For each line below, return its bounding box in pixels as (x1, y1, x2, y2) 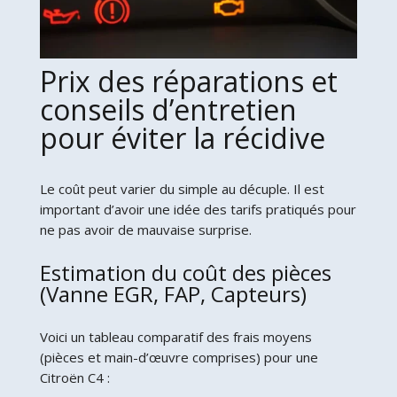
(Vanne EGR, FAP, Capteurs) (39, 278, 307, 308)
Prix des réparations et (39, 61, 338, 100)
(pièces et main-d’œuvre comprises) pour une (39, 347, 318, 366)
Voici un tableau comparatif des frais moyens (39, 327, 312, 346)
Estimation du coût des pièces (39, 257, 331, 287)
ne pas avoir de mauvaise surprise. (39, 220, 252, 238)
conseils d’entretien (39, 90, 297, 128)
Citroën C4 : (39, 368, 110, 386)
